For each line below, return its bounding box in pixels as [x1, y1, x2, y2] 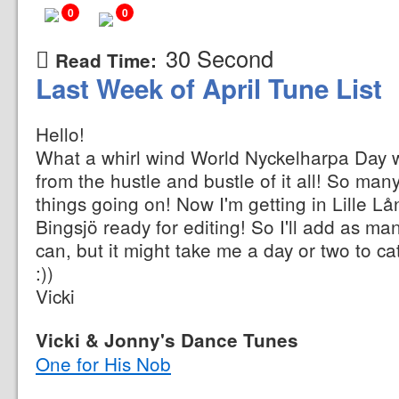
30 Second [166, 42, 273, 74]
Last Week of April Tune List [36, 69, 382, 107]
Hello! [36, 120, 85, 147]
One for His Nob [36, 350, 171, 377]
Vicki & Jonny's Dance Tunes [36, 327, 298, 353]
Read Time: [55, 47, 157, 73]
